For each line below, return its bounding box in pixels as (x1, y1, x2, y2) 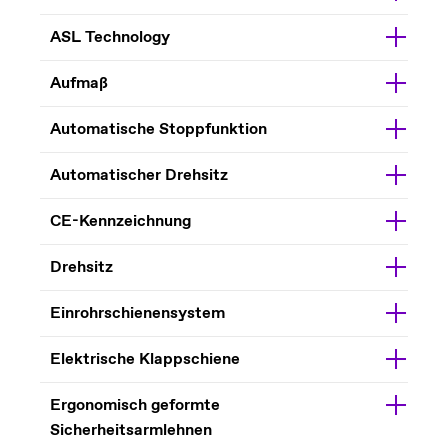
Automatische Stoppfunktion (49, 119, 267, 141)
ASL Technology (49, 27, 170, 49)
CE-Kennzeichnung (49, 211, 191, 233)
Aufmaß (49, 73, 108, 95)
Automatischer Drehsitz (49, 165, 228, 187)
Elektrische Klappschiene (49, 349, 240, 371)
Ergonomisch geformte (49, 395, 220, 417)
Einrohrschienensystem (49, 303, 225, 325)
